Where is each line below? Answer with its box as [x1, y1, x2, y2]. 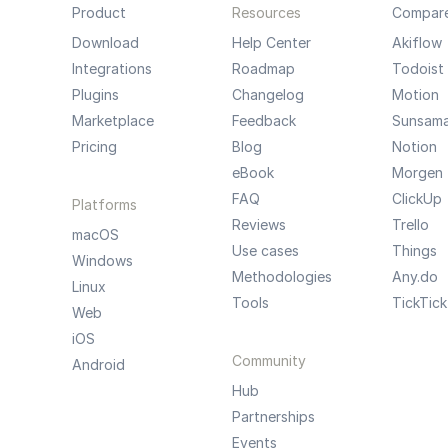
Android [71, 356, 125, 373]
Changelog [231, 86, 304, 103]
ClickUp [391, 190, 442, 207]
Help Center [231, 34, 311, 51]
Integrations [71, 60, 152, 77]
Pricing [71, 138, 117, 155]
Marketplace [71, 112, 154, 129]
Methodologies [231, 268, 332, 285]
